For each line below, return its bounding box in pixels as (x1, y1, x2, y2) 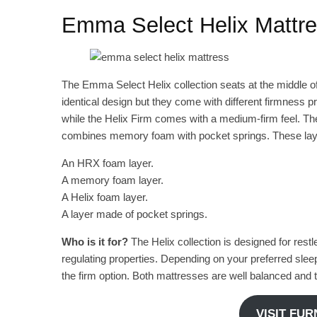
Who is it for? (62, 235, 131, 248)
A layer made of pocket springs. (62, 207, 207, 220)
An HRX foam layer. (62, 156, 154, 169)
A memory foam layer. (62, 173, 163, 186)
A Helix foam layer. (62, 190, 148, 203)
